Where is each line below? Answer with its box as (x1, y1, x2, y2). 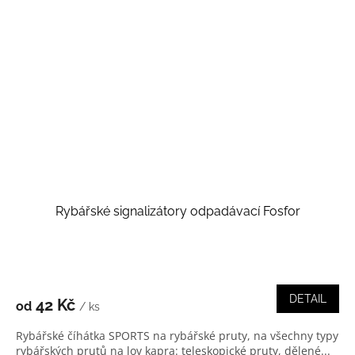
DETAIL (289, 292, 326, 306)
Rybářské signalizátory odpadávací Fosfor (55, 204, 300, 219)
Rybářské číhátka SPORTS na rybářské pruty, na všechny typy (16, 328, 338, 344)
